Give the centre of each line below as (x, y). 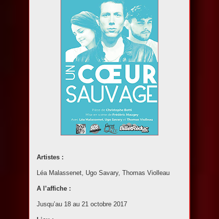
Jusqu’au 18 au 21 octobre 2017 (82, 204)
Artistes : (51, 157)
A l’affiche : (54, 188)
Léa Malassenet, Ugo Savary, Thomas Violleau (103, 173)
